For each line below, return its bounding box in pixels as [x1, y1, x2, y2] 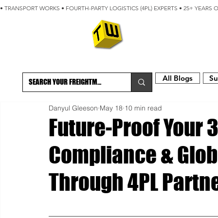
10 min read [125, 103, 162, 112]
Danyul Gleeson [49, 103, 98, 112]
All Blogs [163, 73, 193, 83]
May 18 [100, 103, 123, 112]
